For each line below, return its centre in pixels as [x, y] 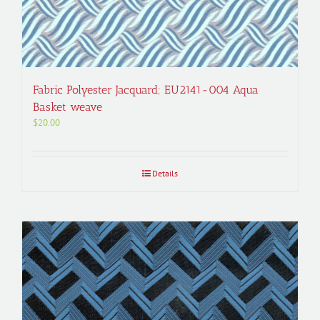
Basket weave [67, 107]
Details [165, 173]
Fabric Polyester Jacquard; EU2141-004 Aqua [146, 90]
